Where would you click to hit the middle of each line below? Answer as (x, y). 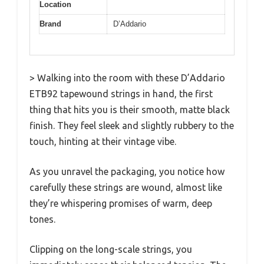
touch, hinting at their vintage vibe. (103, 141)
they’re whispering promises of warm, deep (121, 203)
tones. (42, 219)
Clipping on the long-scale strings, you (111, 249)
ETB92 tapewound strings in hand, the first (121, 93)
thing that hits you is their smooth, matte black (130, 109)
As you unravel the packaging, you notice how (127, 171)
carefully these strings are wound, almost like (126, 187)
